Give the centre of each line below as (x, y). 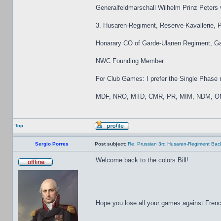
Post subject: (110, 144)
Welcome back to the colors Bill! (142, 160)
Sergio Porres (52, 144)
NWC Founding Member (130, 61)
